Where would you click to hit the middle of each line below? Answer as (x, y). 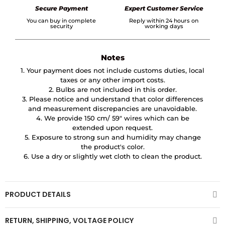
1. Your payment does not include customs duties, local (113, 71)
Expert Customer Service (164, 9)
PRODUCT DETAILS (38, 195)
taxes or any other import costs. (113, 80)
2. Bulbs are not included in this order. (113, 90)
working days (164, 26)
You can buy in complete (61, 21)
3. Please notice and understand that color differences (113, 99)
